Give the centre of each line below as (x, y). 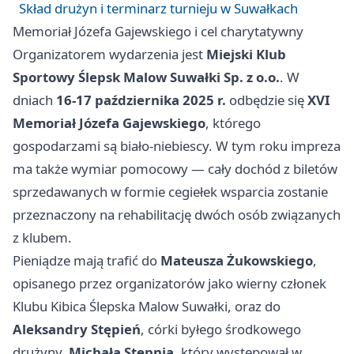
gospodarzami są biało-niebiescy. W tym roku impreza (177, 145)
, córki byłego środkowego (221, 329)
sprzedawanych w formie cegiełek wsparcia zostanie (170, 191)
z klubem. (42, 237)
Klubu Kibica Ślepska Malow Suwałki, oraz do (147, 306)
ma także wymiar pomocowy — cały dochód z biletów (175, 168)
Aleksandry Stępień (77, 329)
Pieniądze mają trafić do (87, 260)
